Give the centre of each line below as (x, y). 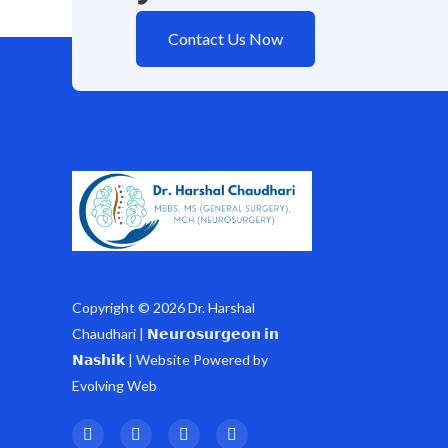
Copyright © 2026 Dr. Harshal (163, 307)
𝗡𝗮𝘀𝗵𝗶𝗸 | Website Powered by (170, 359)
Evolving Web (114, 385)
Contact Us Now (225, 38)
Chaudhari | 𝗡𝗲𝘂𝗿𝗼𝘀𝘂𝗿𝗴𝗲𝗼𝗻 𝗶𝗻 (175, 333)
